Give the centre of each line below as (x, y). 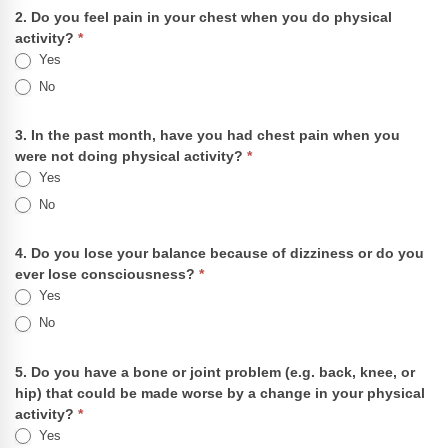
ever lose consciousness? (107, 274)
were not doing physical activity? (131, 156)
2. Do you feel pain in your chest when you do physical (203, 17)
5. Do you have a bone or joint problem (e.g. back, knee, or (215, 371)
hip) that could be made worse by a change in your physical (220, 392)
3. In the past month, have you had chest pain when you (207, 135)
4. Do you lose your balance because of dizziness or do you (219, 253)
